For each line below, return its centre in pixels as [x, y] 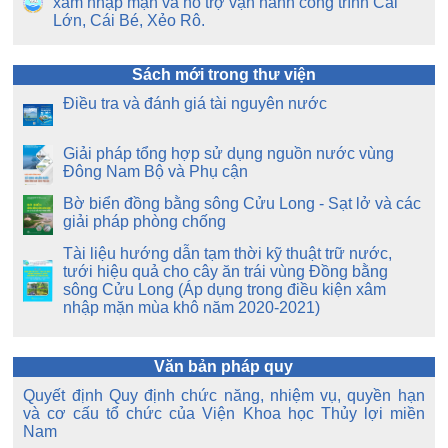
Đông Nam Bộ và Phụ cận [156, 171]
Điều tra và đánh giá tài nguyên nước [195, 103]
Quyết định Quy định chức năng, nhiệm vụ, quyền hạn [224, 395]
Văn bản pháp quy [224, 366]
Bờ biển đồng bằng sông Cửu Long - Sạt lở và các [242, 203]
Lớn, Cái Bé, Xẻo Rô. [129, 20]
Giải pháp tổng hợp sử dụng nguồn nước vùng [229, 153]
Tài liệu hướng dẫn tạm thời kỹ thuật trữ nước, [228, 253]
